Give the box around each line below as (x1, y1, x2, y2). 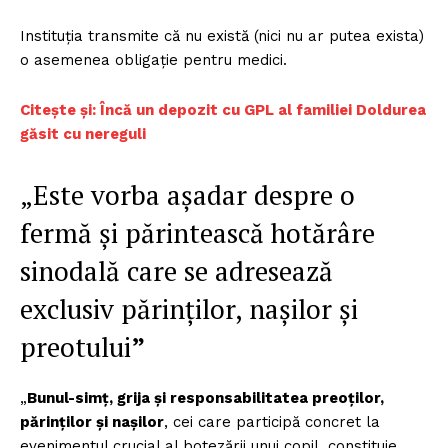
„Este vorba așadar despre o (20, 177, 355, 214)
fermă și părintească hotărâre (20, 215, 375, 252)
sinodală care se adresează (20, 253, 333, 290)
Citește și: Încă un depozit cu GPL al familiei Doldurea (20, 101, 426, 120)
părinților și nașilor (20, 413, 164, 432)
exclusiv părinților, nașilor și (20, 291, 358, 328)
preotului (20, 329, 131, 366)
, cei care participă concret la (164, 413, 380, 432)
